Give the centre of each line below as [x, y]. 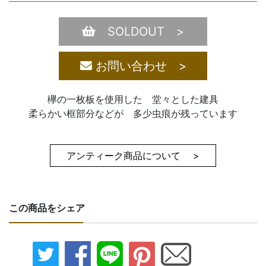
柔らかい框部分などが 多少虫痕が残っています [133, 113]
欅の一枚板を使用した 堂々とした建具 [133, 99]
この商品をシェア [47, 208]
